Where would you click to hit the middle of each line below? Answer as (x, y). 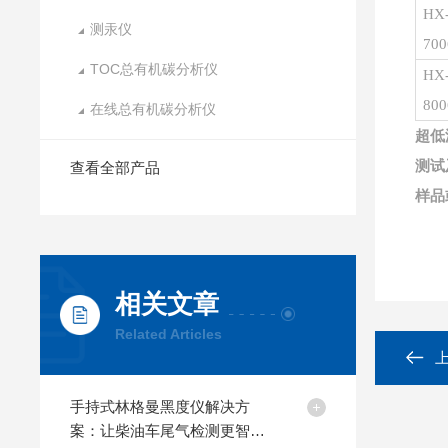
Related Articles (169, 334)
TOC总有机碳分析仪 (154, 69)
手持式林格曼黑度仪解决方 (160, 406)
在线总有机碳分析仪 (153, 109)
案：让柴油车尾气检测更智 (160, 430)
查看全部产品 (115, 167)
